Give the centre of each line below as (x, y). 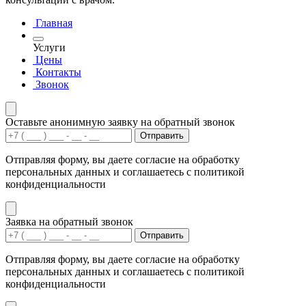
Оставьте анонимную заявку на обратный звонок (120, 122)
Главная (54, 23)
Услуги (49, 48)
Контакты (58, 72)
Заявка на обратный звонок (69, 222)
